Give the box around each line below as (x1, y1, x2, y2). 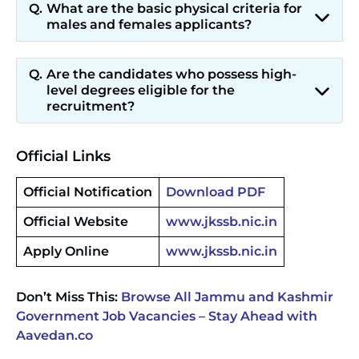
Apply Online (23, 244, 109, 259)
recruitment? (46, 99, 135, 114)
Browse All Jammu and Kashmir (121, 289, 333, 305)
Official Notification (23, 184, 152, 200)
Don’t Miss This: (16, 289, 121, 305)
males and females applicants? (46, 17, 252, 32)
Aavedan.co (16, 328, 93, 343)
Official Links (16, 147, 111, 165)
